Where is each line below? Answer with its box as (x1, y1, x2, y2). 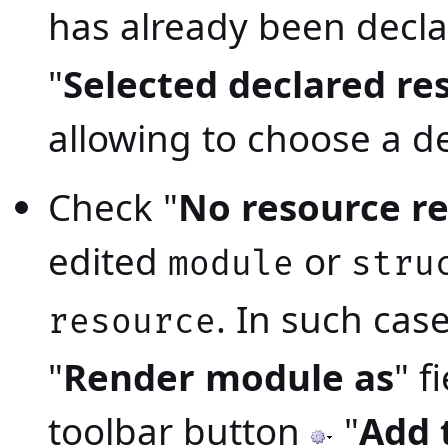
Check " (48, 182, 178, 233)
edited (48, 236, 168, 287)
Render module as (63, 352, 394, 403)
